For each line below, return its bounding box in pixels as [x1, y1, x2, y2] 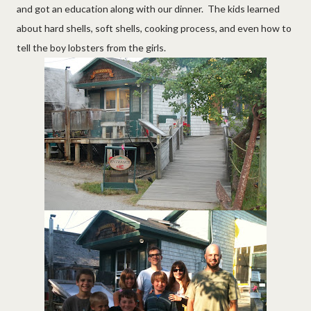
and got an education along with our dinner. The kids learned [17, 2, 280, 15]
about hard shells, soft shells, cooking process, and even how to [17, 22, 292, 34]
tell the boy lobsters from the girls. [17, 41, 172, 53]
